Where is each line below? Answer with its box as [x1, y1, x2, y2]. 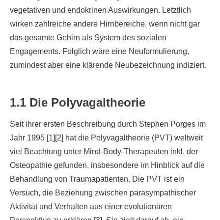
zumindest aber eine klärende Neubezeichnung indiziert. [10, 61, 206, 69]
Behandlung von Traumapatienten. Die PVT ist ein [10, 175, 185, 183]
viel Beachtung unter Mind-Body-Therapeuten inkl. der [10, 147, 198, 156]
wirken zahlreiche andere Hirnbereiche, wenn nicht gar [10, 20, 200, 28]
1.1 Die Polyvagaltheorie [10, 96, 145, 109]
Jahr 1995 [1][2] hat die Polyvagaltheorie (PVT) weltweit [10, 134, 203, 142]
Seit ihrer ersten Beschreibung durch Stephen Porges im [10, 120, 206, 128]
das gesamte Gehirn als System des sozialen [10, 33, 166, 42]
